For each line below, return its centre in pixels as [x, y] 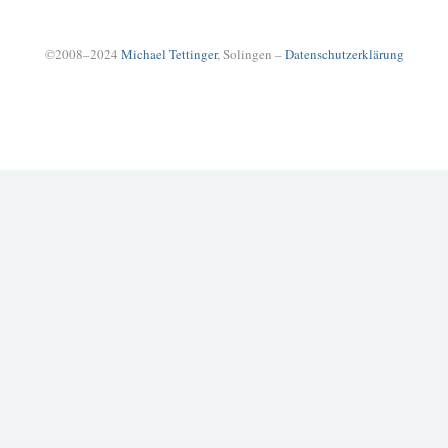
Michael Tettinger [168, 54]
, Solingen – [250, 54]
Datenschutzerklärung [344, 54]
